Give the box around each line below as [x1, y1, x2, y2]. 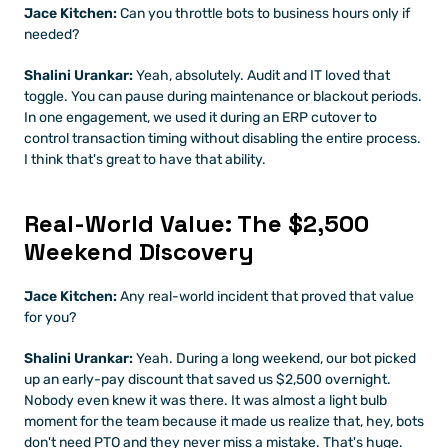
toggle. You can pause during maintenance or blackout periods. [24, 88, 422, 105]
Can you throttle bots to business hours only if [117, 5, 410, 22]
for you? [24, 309, 76, 326]
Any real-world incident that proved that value [117, 288, 414, 305]
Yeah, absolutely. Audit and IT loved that [133, 67, 390, 84]
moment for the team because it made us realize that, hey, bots [24, 413, 424, 430]
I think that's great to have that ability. [24, 151, 266, 168]
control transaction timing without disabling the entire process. [24, 130, 421, 147]
